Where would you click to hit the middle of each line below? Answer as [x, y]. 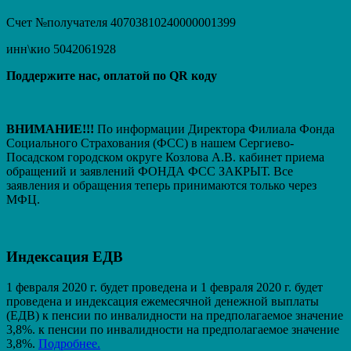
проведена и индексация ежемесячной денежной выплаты [163, 301]
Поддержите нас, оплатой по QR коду [112, 76]
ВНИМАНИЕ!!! [50, 129]
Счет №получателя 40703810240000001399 [121, 23]
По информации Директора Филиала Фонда [214, 129]
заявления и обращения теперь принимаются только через [161, 186]
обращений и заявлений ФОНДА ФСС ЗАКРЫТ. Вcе [150, 172]
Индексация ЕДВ [65, 256]
